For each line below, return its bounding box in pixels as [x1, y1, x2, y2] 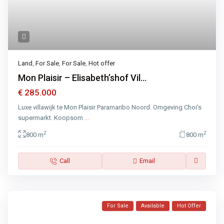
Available [140, 202, 164, 209]
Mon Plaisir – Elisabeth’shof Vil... [18, 72, 147, 83]
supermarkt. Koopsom [18, 114, 85, 122]
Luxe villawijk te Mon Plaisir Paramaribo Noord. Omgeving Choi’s [18, 103, 202, 111]
